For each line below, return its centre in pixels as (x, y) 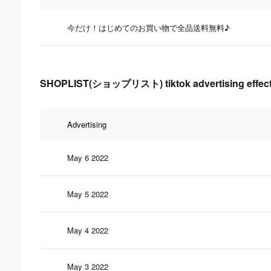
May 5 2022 (88, 194)
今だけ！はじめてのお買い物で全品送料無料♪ (149, 27)
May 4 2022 (88, 230)
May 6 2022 (88, 157)
